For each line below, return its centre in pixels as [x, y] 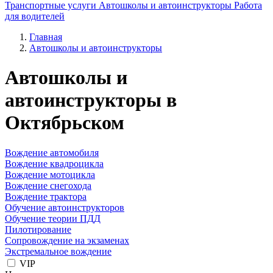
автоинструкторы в [91, 100]
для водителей [35, 16]
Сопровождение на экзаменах [67, 240]
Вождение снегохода [48, 185]
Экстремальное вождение [58, 251]
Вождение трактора [46, 196]
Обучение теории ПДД [53, 218]
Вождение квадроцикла [54, 163]
